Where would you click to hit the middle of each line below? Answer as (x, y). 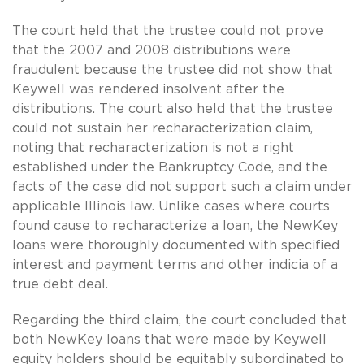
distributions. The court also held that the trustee (173, 108)
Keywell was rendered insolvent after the (148, 89)
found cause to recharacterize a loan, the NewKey (175, 225)
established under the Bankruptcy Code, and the (170, 167)
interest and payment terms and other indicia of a (175, 264)
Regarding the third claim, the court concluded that (180, 320)
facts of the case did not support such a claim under (182, 186)
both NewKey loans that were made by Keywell (169, 339)
